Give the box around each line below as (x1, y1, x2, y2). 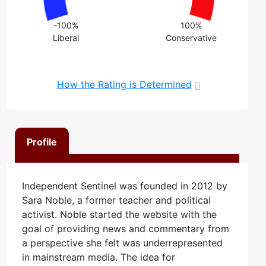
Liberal (53, 32, 80, 43)
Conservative (166, 32, 217, 43)
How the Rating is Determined (56, 78, 192, 90)
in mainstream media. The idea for (22, 251, 175, 263)
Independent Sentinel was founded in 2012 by (22, 179, 227, 192)
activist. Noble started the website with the (22, 208, 217, 220)
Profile (26, 135, 57, 148)
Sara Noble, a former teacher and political (22, 194, 211, 206)
